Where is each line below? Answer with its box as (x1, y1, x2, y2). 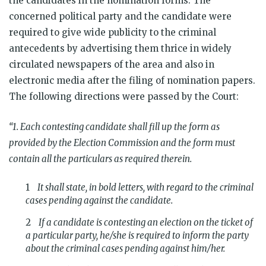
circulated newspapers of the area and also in (9, 58, 214, 70)
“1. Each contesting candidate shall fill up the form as (9, 121, 220, 132)
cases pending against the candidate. (26, 194, 173, 206)
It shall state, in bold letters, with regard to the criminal (36, 181, 254, 193)
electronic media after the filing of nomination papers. (9, 74, 255, 86)
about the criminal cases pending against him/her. (26, 242, 227, 254)
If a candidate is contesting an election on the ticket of (37, 216, 253, 228)
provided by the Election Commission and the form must (9, 137, 235, 148)
